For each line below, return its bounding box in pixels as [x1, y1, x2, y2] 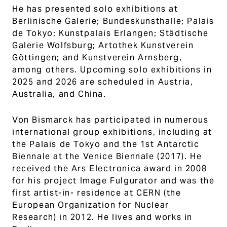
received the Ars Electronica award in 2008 [12, 163, 207, 174]
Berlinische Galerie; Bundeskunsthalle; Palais [12, 16, 215, 26]
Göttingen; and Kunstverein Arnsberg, [12, 52, 182, 63]
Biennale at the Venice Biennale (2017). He [12, 151, 202, 162]
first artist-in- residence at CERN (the [12, 187, 181, 198]
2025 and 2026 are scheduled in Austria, [12, 77, 194, 87]
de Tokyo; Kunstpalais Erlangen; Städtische [12, 28, 209, 39]
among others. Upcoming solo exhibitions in [12, 64, 212, 75]
